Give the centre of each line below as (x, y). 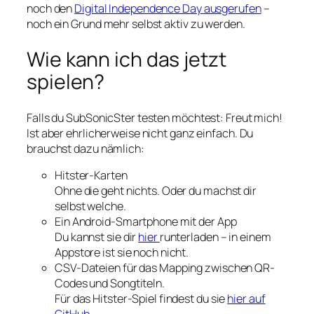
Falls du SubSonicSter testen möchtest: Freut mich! (155, 117)
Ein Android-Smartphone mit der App (146, 221)
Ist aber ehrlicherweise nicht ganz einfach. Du (140, 133)
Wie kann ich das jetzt (127, 59)
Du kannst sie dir (97, 237)
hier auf (246, 298)
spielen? (66, 81)
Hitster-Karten (91, 175)
